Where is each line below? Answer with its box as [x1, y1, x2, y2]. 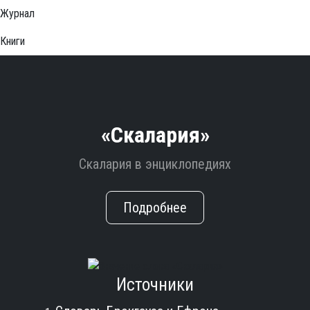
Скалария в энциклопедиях [79, 156, 231, 172]
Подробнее [123, 199, 187, 216]
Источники [116, 274, 194, 295]
